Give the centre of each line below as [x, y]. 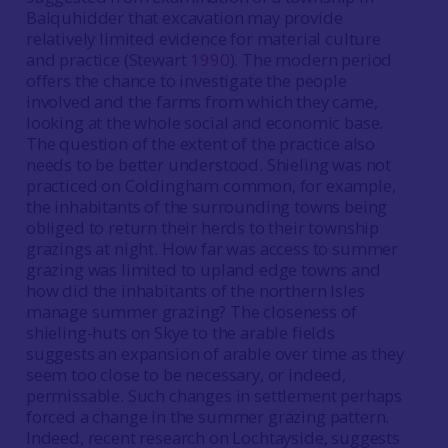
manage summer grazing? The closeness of [191, 311]
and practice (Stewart [108, 59]
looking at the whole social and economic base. [204, 122]
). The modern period [311, 59]
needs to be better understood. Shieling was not [208, 164]
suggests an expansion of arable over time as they [214, 353]
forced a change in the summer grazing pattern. [207, 416]
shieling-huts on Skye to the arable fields [180, 332]
